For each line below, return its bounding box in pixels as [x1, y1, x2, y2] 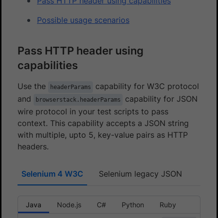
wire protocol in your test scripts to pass [18, 106, 168, 116]
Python [122, 200, 144, 209]
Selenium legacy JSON [99, 168, 182, 179]
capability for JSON [123, 93, 198, 104]
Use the [18, 81, 48, 91]
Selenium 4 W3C [21, 168, 83, 179]
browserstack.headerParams [36, 96, 121, 103]
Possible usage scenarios [37, 15, 129, 25]
